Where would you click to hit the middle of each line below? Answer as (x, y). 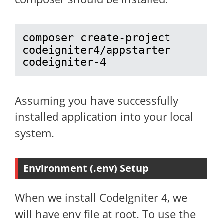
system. (34, 133)
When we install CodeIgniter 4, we (101, 197)
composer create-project (96, 37)
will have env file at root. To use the (105, 214)
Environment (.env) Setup (86, 168)
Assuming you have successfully (97, 100)
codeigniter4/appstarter (96, 50)
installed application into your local (104, 116)
